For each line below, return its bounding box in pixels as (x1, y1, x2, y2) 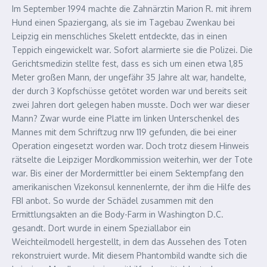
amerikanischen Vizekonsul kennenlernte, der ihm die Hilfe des (12, 182, 251, 192)
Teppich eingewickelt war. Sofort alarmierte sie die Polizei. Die (12, 45, 253, 55)
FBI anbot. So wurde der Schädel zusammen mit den (12, 195, 213, 206)
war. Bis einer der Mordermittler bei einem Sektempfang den (12, 168, 244, 178)
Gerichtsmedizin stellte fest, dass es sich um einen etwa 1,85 (12, 58, 243, 69)
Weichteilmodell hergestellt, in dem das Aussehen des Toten (12, 237, 247, 247)
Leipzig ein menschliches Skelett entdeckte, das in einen (12, 31, 227, 41)
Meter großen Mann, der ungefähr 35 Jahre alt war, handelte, (12, 72, 246, 82)
